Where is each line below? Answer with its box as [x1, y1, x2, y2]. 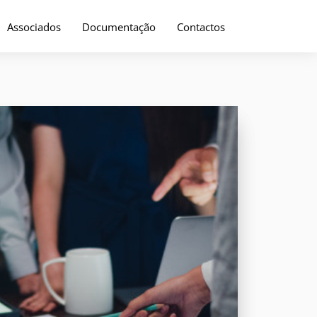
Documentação [81, 20, 156, 35]
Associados [6, 20, 61, 35]
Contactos [176, 20, 225, 35]
